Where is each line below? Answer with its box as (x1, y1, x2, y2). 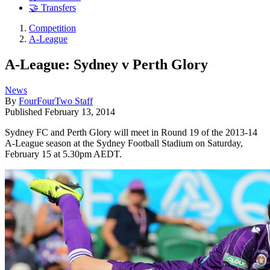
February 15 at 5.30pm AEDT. (5, 148, 122, 159)
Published (5, 106, 45, 117)
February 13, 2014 (45, 106, 115, 117)
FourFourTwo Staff (19, 95, 93, 106)
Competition (29, 23, 76, 34)
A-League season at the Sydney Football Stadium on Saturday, (5, 137, 243, 148)
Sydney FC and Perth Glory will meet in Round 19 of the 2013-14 (5, 127, 257, 137)
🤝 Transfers (29, 2, 76, 13)
